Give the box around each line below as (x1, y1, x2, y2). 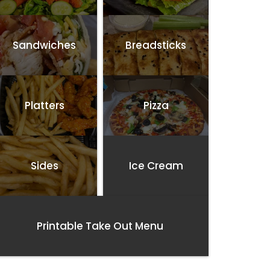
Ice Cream (128, 158, 183, 173)
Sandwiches (13, 37, 76, 52)
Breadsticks (125, 37, 186, 52)
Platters (24, 98, 64, 113)
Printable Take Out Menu (37, 218, 163, 233)
